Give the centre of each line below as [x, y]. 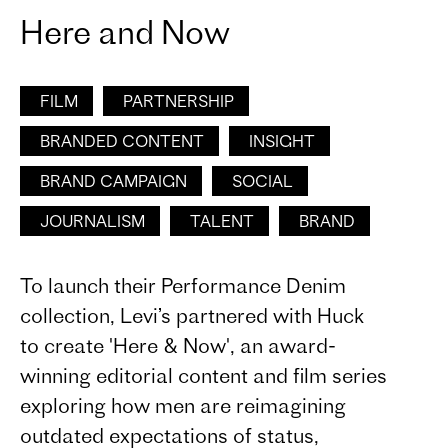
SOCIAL [262, 181]
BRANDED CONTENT [122, 141]
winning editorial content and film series [203, 375]
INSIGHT [282, 141]
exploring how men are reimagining [183, 405]
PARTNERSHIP [178, 101]
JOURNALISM [92, 221]
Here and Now [125, 32]
